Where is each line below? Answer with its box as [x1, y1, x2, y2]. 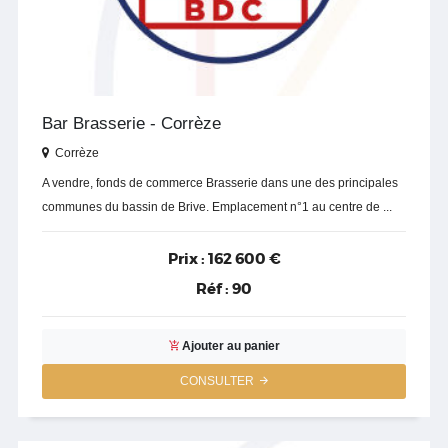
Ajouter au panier [181, 339, 280, 354]
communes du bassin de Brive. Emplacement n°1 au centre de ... [42, 199, 392, 214]
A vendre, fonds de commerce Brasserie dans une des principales [42, 175, 398, 190]
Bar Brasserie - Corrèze [42, 113, 221, 133]
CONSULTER [180, 374, 260, 389]
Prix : [167, 248, 205, 269]
